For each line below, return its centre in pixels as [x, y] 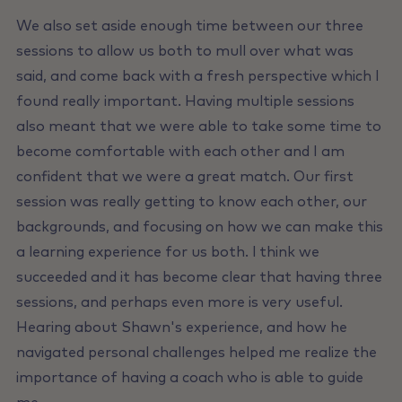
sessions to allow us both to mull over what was [184, 52]
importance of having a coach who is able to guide [189, 378]
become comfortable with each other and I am [180, 152]
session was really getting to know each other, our [191, 202]
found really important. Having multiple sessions [185, 102]
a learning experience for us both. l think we [167, 253]
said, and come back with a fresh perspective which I [197, 77]
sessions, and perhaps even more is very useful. [179, 303]
